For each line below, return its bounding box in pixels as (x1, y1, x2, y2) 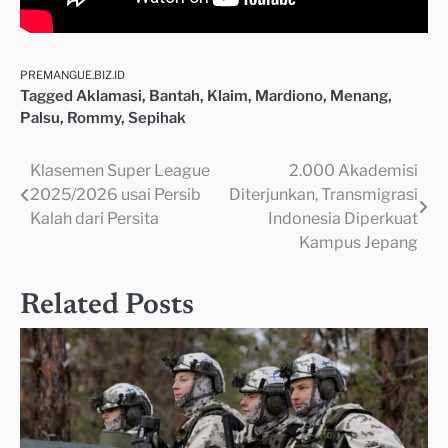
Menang (330, 87, 388, 106)
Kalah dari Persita (30, 209, 159, 229)
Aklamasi (76, 87, 142, 106)
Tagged (20, 87, 76, 106)
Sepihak (128, 109, 186, 128)
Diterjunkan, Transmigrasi (229, 185, 418, 205)
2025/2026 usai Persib (30, 185, 201, 205)
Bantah (149, 87, 200, 106)
